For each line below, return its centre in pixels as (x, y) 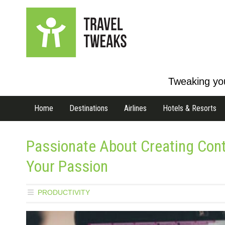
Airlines (135, 108)
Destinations (89, 108)
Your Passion (67, 166)
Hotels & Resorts (190, 108)
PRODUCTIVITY (64, 192)
